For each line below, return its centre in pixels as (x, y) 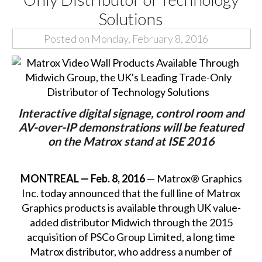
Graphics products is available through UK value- (131, 207)
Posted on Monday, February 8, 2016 (126, 39)
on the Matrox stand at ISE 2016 (131, 141)
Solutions (131, 19)
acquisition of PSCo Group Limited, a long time (131, 237)
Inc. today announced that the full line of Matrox (131, 193)
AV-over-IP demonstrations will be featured (131, 127)
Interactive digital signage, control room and (131, 113)
